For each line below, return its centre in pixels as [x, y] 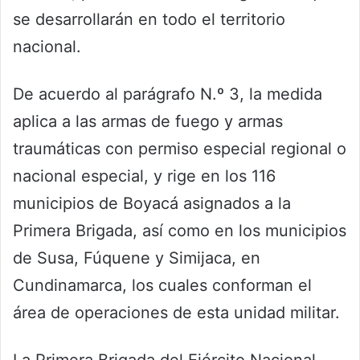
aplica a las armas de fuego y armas [148, 122]
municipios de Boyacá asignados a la [152, 204]
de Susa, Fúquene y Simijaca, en [137, 258]
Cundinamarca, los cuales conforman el [162, 286]
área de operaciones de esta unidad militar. [176, 313]
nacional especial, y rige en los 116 [144, 176]
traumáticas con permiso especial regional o [180, 149]
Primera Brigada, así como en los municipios [180, 231]
